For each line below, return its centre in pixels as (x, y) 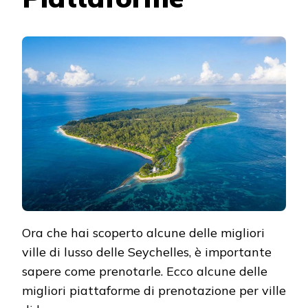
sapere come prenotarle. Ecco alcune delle (145, 271)
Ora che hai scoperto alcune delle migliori (143, 232)
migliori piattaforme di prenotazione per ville (154, 290)
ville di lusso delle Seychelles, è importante (147, 252)
